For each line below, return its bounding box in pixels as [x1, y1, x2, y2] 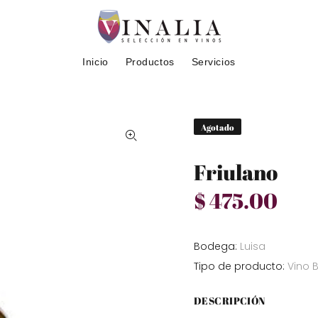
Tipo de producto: [194, 259, 285, 273]
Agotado [201, 121, 234, 133]
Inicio [82, 56, 109, 67]
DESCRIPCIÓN [194, 294, 265, 307]
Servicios [191, 56, 236, 67]
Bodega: [194, 239, 237, 253]
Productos [125, 56, 175, 67]
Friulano [194, 158, 278, 187]
